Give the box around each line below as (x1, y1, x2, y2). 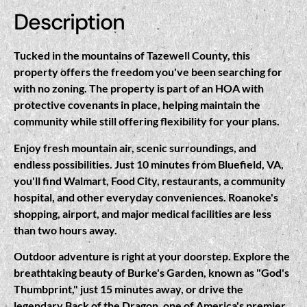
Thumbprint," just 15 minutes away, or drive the (14, 282, 243, 296)
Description (14, 8, 125, 37)
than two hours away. (14, 223, 117, 236)
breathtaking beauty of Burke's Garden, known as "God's (14, 266, 289, 280)
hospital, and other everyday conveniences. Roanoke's (14, 190, 278, 204)
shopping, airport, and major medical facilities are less (14, 206, 271, 220)
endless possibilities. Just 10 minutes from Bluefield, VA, (14, 157, 284, 171)
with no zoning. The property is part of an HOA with (14, 82, 264, 95)
